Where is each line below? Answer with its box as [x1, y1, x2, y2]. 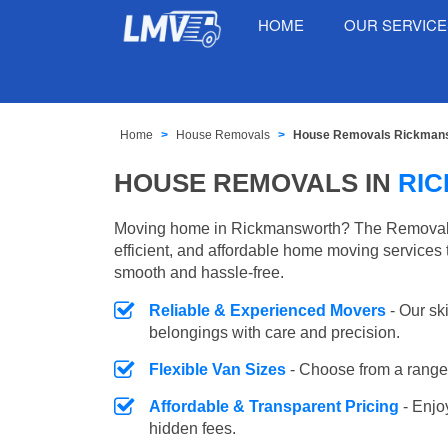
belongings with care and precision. [149, 323, 400, 341]
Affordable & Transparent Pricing [149, 397, 399, 415]
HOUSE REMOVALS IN [114, 168, 398, 199]
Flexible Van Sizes [149, 360, 286, 378]
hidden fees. [149, 419, 236, 437]
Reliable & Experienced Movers [149, 301, 386, 319]
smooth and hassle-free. [114, 263, 284, 281]
